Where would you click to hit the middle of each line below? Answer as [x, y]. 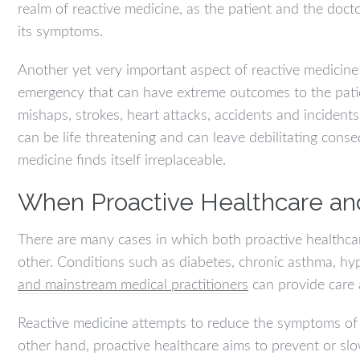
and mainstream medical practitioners [133, 286]
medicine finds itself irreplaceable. [122, 161]
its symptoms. [60, 33]
